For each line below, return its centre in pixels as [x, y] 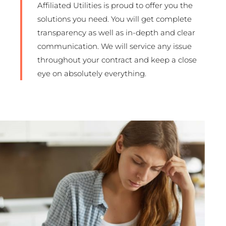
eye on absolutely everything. [92, 73]
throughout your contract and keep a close [117, 60]
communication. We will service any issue [115, 46]
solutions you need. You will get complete [115, 19]
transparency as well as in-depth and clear [116, 32]
